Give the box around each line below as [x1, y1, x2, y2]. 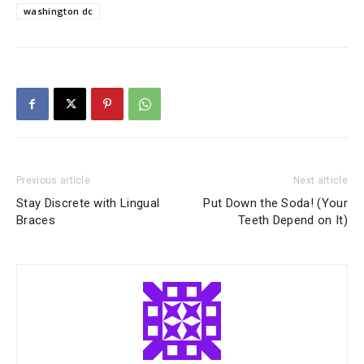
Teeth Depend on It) [237, 213, 348, 228]
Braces [16, 213, 55, 228]
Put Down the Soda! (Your [203, 196, 348, 211]
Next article [293, 175, 348, 187]
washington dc [24, 5, 93, 18]
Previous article [16, 175, 91, 187]
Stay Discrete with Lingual [16, 196, 160, 211]
